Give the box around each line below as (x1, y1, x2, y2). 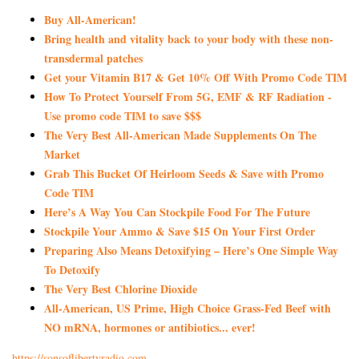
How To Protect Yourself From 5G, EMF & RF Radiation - (44, 87, 332, 105)
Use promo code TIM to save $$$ (44, 107, 201, 124)
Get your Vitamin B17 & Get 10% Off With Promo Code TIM (44, 68, 347, 86)
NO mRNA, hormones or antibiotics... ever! (44, 318, 256, 336)
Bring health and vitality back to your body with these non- (44, 30, 333, 47)
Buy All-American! (44, 10, 136, 28)
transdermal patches (44, 49, 143, 67)
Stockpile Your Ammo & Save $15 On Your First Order (44, 222, 315, 240)
